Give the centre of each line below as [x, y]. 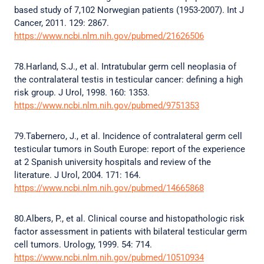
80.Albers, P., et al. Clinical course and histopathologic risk [129, 219]
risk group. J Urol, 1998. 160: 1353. [83, 93]
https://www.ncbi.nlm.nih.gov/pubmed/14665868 [109, 188]
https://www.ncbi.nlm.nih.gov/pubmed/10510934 [109, 258]
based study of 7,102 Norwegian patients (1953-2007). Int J [129, 10]
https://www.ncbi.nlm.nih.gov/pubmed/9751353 [107, 105]
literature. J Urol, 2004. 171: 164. [79, 175]
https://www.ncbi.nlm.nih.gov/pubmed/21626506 [109, 36]
